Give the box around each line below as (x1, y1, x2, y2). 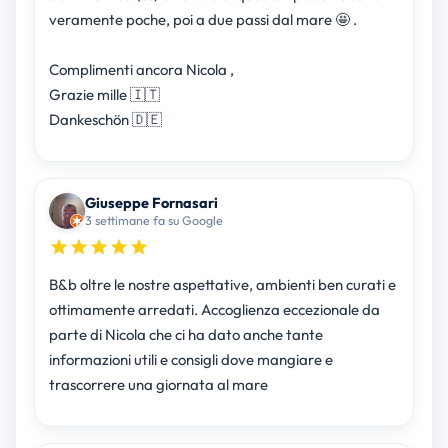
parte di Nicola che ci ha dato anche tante (48, 325, 323, 345)
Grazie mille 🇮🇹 (48, 85, 160, 105)
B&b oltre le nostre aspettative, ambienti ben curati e (48, 275, 396, 295)
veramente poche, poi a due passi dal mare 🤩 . (48, 10, 357, 30)
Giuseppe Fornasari (84, 193, 218, 213)
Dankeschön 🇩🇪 (48, 110, 162, 130)
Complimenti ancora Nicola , (48, 60, 234, 80)
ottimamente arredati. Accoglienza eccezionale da (48, 300, 380, 320)
